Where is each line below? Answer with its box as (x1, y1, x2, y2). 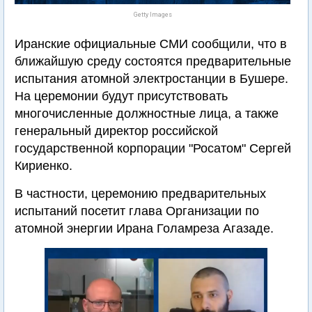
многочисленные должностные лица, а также (15, 107, 279, 120)
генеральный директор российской (15, 124, 218, 138)
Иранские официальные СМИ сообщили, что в (15, 37, 287, 51)
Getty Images (133, 11, 172, 18)
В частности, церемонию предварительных (15, 187, 266, 201)
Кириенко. (15, 159, 72, 173)
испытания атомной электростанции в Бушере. (15, 72, 288, 86)
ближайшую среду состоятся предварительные (15, 54, 291, 68)
